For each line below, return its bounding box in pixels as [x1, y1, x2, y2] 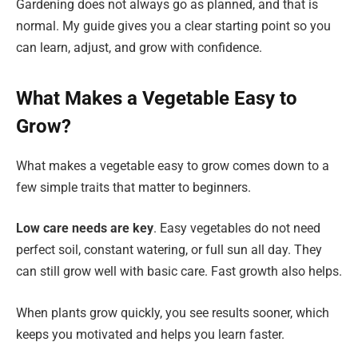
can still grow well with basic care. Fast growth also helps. [16, 264, 342, 280]
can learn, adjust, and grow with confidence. [16, 40, 262, 56]
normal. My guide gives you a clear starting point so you [16, 18, 331, 34]
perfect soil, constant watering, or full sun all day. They [16, 242, 322, 258]
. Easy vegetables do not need [153, 221, 320, 237]
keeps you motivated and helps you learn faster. [16, 326, 284, 342]
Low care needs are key [16, 221, 153, 237]
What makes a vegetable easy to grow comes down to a [16, 157, 329, 173]
